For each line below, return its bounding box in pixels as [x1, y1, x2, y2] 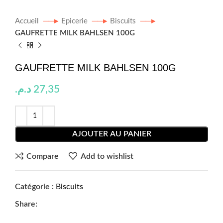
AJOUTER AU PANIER [72, 130, 151, 138]
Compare [26, 152, 59, 160]
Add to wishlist [80, 152, 133, 160]
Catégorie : [15, 183, 54, 191]
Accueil [15, 17, 41, 25]
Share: [15, 200, 37, 208]
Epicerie [61, 17, 90, 25]
